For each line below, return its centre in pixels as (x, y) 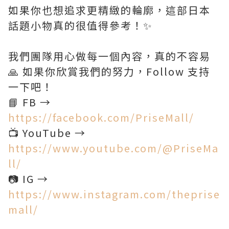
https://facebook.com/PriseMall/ (101, 118)
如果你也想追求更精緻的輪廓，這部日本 (109, 10)
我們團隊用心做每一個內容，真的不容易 (109, 56)
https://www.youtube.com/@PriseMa (113, 148)
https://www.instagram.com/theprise (114, 194)
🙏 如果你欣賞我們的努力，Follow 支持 (109, 72)
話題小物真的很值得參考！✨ (80, 26)
